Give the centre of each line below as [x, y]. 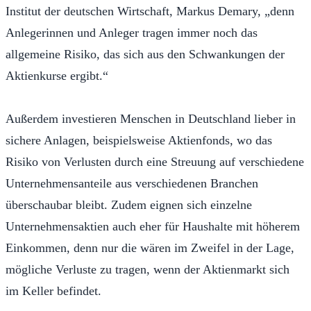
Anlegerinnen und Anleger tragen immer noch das [132, 32]
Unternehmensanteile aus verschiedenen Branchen [132, 183]
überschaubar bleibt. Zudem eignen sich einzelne [129, 204]
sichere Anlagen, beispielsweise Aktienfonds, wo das [139, 140]
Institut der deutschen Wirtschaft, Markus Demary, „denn [150, 11]
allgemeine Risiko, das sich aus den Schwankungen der [145, 54]
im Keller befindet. [53, 291]
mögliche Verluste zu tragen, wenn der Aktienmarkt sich [148, 269]
